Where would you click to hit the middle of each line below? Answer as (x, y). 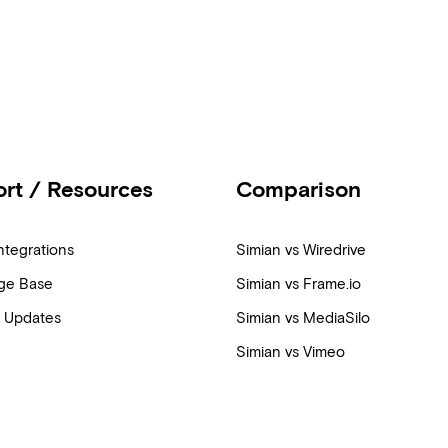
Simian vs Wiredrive (300, 250)
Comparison (298, 189)
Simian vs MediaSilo (302, 318)
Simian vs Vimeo (290, 352)
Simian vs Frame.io (298, 284)
